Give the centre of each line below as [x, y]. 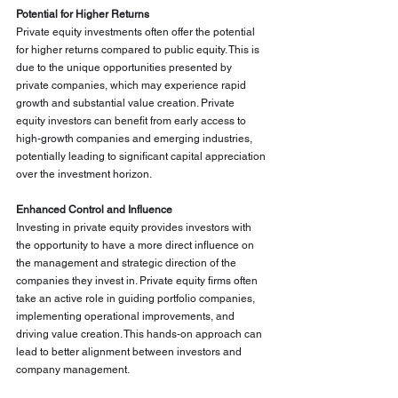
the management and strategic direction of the [127, 263]
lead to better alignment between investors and [130, 352]
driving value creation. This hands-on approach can [140, 334]
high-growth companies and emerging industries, [135, 139]
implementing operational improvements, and [127, 317]
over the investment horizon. [84, 175]
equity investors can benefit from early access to [132, 121]
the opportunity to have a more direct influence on [136, 246]
